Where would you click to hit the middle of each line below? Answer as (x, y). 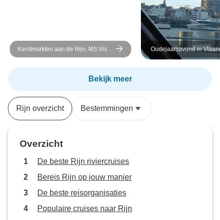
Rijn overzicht (40, 108)
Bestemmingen (107, 108)
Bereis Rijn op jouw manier (84, 177)
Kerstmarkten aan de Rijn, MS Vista (65, 49)
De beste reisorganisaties (82, 193)
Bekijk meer (110, 79)
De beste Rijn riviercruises (83, 161)
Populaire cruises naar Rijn (85, 208)
